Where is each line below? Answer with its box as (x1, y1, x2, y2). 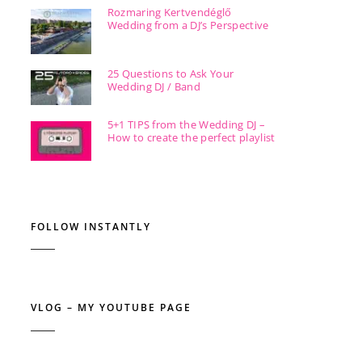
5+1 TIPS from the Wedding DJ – (107, 116, 266, 132)
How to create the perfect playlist (107, 129, 276, 145)
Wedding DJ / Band (107, 79, 201, 95)
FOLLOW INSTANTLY (30, 220, 151, 234)
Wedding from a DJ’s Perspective (107, 17, 269, 32)
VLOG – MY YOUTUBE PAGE (30, 301, 192, 315)
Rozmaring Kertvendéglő (107, 4, 232, 19)
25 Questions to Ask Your (107, 66, 234, 82)
